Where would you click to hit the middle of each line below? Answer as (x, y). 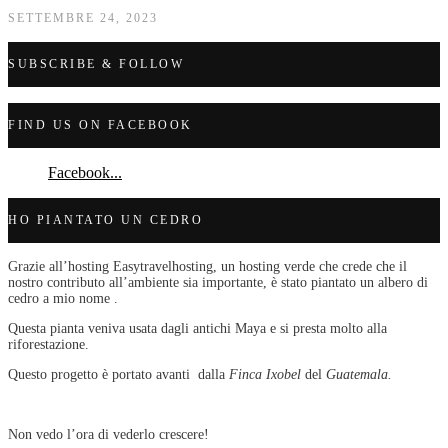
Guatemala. (359, 374)
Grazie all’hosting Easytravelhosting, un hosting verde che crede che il (207, 266)
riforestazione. (48, 344)
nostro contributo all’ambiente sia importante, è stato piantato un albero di (218, 282)
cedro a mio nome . (63, 298)
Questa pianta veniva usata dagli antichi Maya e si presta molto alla (197, 328)
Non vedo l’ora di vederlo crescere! (108, 434)
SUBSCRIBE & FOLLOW (96, 63)
